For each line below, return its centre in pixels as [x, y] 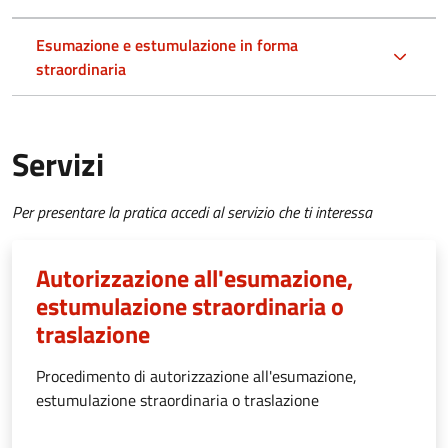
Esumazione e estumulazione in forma [167, 45]
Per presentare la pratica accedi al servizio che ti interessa [192, 212]
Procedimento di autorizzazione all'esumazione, [196, 376]
